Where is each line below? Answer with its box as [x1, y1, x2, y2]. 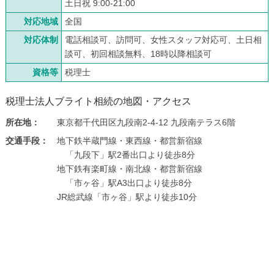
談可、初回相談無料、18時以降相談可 [64, 48, 212, 59]
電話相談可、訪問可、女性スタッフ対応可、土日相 [64, 34, 262, 45]
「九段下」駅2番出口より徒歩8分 [56, 149, 195, 160]
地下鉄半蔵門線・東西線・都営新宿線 [56, 135, 202, 146]
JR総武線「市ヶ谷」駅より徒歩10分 [56, 191, 197, 202]
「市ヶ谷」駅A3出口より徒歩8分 [56, 177, 192, 188]
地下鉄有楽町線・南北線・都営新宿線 [56, 163, 202, 174]
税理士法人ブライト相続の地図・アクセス [5, 95, 191, 106]
